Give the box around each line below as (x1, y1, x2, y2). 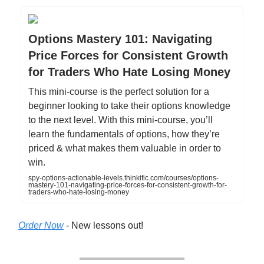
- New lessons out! (64, 220, 143, 230)
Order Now (18, 220, 64, 230)
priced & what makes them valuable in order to (28, 143, 221, 153)
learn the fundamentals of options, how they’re (28, 128, 220, 139)
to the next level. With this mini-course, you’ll (28, 114, 213, 125)
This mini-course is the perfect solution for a (28, 86, 209, 97)
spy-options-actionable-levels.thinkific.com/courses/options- (28, 173, 219, 182)
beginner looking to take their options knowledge (28, 100, 230, 111)
